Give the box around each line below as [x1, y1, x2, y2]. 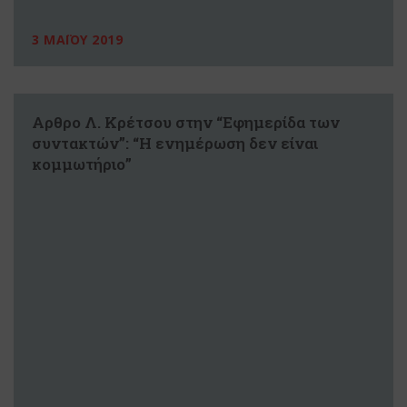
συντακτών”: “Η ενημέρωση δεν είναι [32, 133, 318, 154]
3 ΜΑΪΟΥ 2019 [32, 31, 123, 49]
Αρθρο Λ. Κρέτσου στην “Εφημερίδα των [32, 112, 340, 134]
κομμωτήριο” [32, 154, 132, 175]
